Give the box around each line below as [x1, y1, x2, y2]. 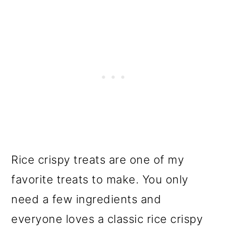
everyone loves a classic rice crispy [11, 212, 203, 226]
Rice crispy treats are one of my [11, 153, 184, 167]
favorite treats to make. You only [11, 173, 188, 186]
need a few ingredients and [11, 193, 162, 206]
